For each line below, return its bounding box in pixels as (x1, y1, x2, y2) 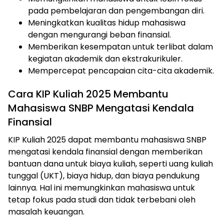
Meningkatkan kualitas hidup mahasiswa (28, 17, 185, 29)
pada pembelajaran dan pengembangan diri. (28, 5, 204, 17)
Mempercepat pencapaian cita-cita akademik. (28, 65, 214, 77)
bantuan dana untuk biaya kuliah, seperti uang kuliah (8, 158, 213, 170)
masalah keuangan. (8, 206, 84, 218)
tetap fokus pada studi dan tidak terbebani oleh (8, 194, 195, 206)
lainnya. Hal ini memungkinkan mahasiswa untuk (8, 182, 195, 194)
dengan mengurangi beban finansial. (28, 29, 171, 41)
